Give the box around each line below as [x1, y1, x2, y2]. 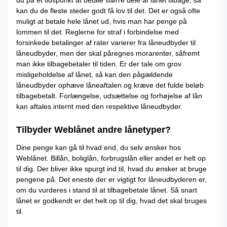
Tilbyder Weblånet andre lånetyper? [16, 125, 171, 135]
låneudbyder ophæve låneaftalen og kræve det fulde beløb [16, 81, 204, 89]
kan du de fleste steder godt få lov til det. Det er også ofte [16, 7, 200, 15]
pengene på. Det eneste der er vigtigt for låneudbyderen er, [16, 175, 207, 183]
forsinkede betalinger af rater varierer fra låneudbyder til [16, 39, 196, 47]
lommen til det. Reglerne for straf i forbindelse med [16, 28, 179, 36]
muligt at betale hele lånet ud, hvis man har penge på [16, 17, 187, 25]
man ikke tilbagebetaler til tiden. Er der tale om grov [16, 60, 181, 68]
